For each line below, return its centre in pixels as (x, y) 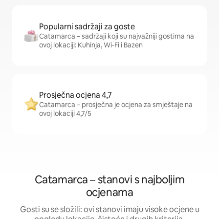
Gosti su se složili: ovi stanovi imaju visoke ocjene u (109, 210)
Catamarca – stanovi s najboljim (109, 180)
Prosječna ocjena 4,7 (76, 95)
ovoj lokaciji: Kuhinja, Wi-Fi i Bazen (91, 45)
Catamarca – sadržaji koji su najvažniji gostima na (117, 36)
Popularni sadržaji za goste (87, 27)
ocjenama (109, 193)
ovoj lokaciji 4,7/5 (65, 114)
